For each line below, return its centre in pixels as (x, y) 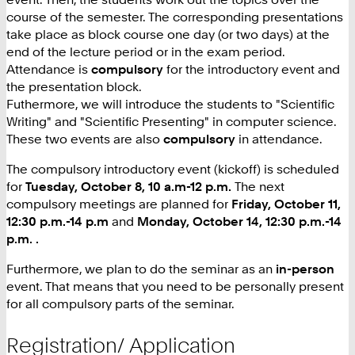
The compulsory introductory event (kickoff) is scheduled (173, 169)
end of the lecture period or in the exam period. (145, 51)
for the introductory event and (252, 69)
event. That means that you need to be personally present (175, 286)
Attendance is (49, 69)
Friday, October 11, (284, 204)
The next (260, 187)
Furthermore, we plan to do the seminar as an (141, 269)
